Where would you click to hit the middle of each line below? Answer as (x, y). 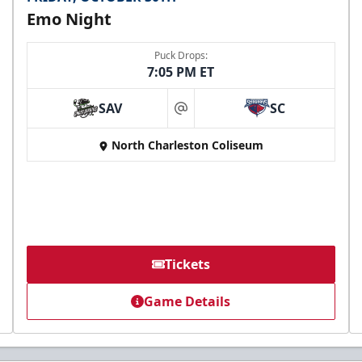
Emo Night (69, 19)
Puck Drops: (181, 56)
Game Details (187, 302)
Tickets (187, 265)
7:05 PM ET (181, 72)
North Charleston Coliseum (187, 145)
